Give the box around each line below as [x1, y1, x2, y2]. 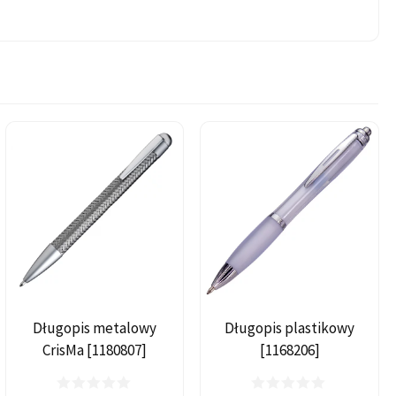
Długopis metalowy [32, 317, 156, 338]
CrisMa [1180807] [42, 339, 147, 360]
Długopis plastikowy [225, 317, 355, 338]
